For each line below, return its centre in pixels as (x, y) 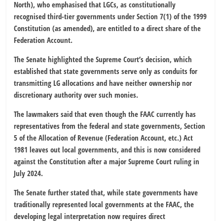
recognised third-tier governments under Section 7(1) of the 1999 (110, 16)
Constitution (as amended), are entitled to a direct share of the (108, 28)
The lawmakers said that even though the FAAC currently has (105, 114)
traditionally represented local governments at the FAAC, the (104, 204)
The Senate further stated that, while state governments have (106, 192)
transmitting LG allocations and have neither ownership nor (103, 83)
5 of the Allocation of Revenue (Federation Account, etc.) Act (104, 137)
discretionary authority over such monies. (76, 94)
